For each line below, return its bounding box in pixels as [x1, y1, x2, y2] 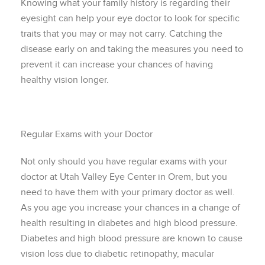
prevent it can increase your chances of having [21, 59, 213, 70]
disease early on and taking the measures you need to [21, 43, 243, 55]
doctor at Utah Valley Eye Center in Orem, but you [21, 171, 227, 183]
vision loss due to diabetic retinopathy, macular [21, 248, 214, 260]
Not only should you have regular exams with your [21, 156, 227, 167]
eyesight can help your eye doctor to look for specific [21, 12, 240, 24]
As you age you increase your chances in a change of [21, 202, 240, 214]
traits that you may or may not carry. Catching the [21, 28, 222, 40]
